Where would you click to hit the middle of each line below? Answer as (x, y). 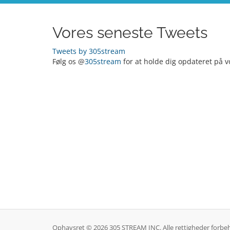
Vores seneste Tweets (130, 33)
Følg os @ (69, 61)
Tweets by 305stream (89, 51)
